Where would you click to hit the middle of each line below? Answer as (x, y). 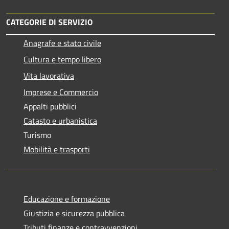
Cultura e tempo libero (62, 59)
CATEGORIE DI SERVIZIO (49, 22)
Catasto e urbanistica (60, 120)
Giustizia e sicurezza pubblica (74, 213)
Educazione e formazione (67, 199)
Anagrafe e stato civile (62, 43)
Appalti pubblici (50, 106)
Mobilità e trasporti (57, 149)
